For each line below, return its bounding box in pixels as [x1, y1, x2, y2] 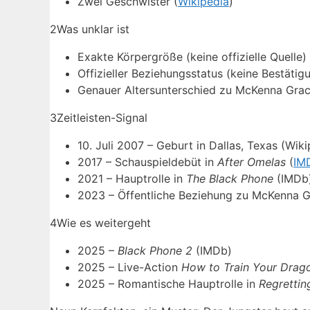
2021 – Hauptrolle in [77, 172, 186, 186]
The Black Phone [186, 172, 273, 186]
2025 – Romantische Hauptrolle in [77, 277, 259, 291]
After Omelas [217, 155, 286, 170]
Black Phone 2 [118, 244, 192, 258]
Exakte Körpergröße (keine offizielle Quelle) [77, 50, 307, 64]
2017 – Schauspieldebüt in [77, 155, 217, 170]
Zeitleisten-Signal [57, 111, 147, 125]
